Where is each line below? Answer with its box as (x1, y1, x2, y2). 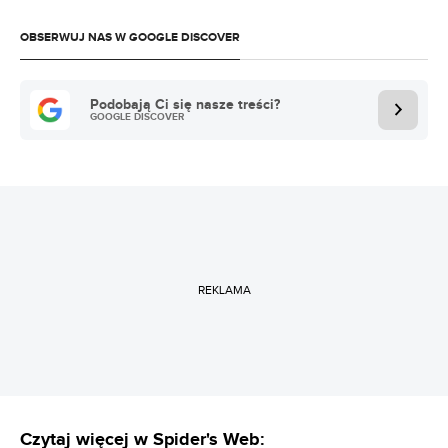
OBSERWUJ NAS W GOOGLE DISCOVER (20, 29, 240, 45)
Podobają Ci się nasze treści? (90, 95, 280, 113)
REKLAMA (197, 283, 251, 297)
